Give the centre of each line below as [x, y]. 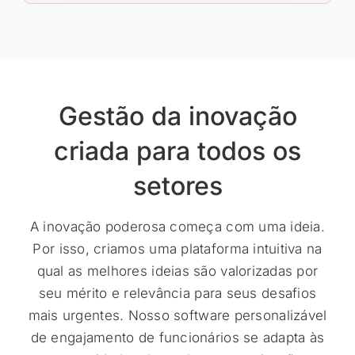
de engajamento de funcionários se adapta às [177, 338]
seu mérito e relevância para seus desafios [177, 293]
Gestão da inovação [177, 116]
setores [177, 186]
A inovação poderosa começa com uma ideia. [177, 227]
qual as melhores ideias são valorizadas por [177, 271]
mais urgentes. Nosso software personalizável [177, 315]
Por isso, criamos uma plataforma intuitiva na [177, 249]
